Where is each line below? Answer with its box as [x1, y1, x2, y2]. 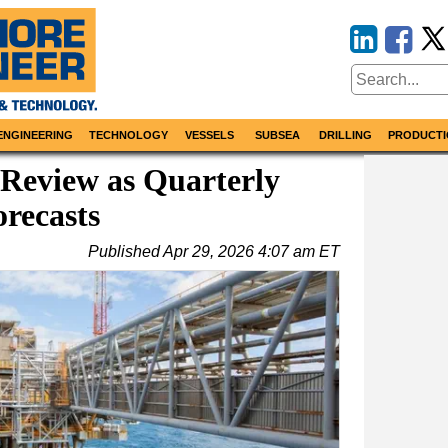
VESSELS [185, 129, 235, 142]
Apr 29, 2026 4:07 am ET [163, 243, 340, 261]
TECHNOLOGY [89, 129, 168, 142]
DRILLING [319, 129, 372, 142]
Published [88, 243, 163, 261]
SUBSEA [254, 129, 300, 142]
